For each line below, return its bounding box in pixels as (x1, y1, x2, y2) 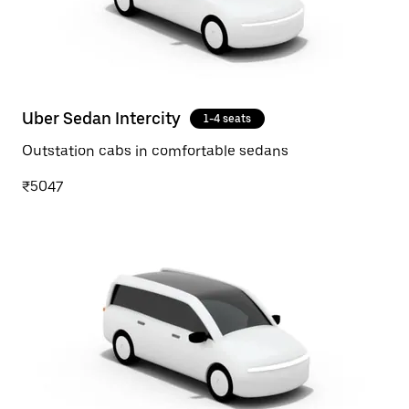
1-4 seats (204, 112, 251, 125)
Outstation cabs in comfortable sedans (22, 142, 288, 160)
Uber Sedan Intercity (22, 109, 181, 128)
